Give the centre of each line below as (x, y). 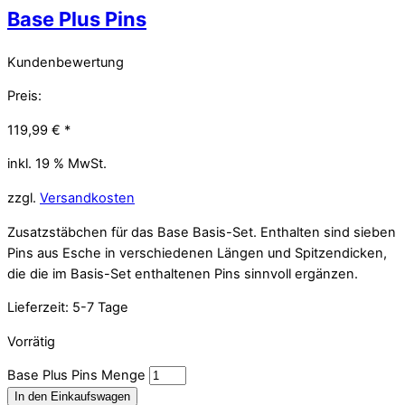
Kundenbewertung (66, 62)
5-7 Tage (100, 308)
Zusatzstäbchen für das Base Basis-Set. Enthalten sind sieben (202, 232)
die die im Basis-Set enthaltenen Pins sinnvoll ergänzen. (183, 273)
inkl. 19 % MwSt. (57, 164)
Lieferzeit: (40, 308)
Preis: (24, 96)
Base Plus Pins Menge (76, 376)
